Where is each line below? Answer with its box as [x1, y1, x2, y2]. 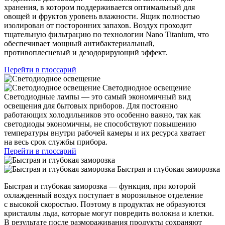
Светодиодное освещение [102, 83, 191, 92]
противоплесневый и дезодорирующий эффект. [4, 48, 167, 57]
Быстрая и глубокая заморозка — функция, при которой [4, 181, 196, 190]
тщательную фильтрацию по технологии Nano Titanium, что [4, 30, 209, 39]
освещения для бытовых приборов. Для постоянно [4, 101, 178, 110]
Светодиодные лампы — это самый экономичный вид [4, 92, 191, 101]
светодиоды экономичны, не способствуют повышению [4, 119, 196, 128]
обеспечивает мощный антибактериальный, [4, 39, 155, 48]
